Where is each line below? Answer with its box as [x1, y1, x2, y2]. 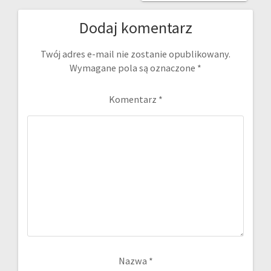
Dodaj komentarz [79, 17, 192, 38]
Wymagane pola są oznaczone [70, 61, 197, 74]
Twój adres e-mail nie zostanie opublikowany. [41, 47, 230, 60]
